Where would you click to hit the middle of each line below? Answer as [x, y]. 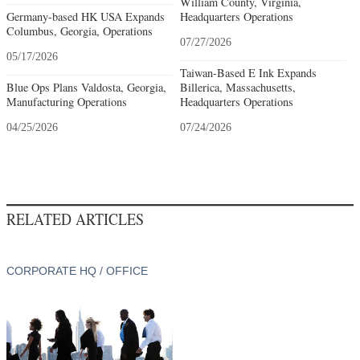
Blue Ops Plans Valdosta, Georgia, [86, 87]
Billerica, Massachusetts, [237, 87]
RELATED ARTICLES [75, 219]
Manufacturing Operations [67, 101]
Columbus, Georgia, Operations [80, 31]
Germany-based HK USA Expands [86, 16]
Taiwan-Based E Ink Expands [248, 72]
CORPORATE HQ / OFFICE [77, 270]
